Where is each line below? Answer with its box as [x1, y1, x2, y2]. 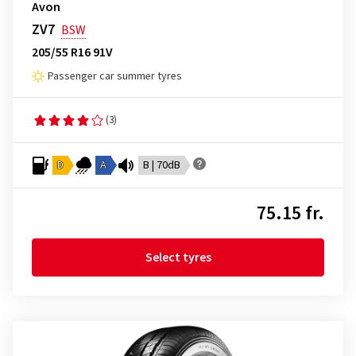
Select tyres [145, 249, 211, 266]
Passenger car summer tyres [48, 68, 182, 84]
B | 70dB [143, 157, 180, 173]
